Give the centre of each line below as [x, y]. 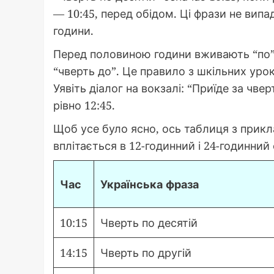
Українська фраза [150, 184]
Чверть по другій [146, 253]
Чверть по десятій [149, 223]
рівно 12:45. [84, 106]
